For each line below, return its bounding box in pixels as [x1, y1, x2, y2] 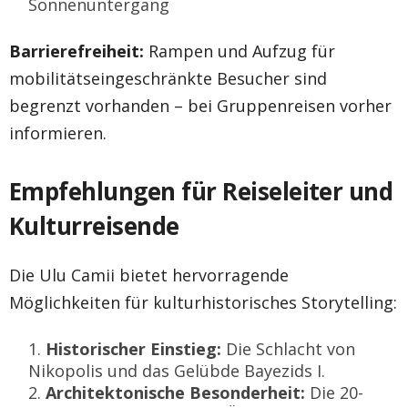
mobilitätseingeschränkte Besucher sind [9, 66, 327, 89]
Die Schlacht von [221, 337, 355, 360]
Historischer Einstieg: [46, 337, 221, 360]
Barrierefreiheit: [9, 39, 144, 62]
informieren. [9, 121, 107, 144]
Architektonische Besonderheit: [46, 381, 305, 403]
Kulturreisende [9, 209, 179, 242]
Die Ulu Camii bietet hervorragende [9, 263, 289, 286]
